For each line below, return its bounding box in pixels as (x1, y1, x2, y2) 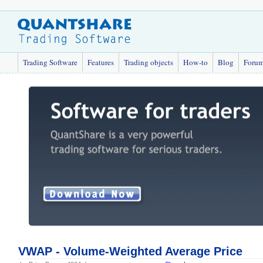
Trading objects (124, 57, 173, 68)
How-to (183, 57, 208, 68)
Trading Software (23, 57, 77, 68)
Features (87, 57, 114, 68)
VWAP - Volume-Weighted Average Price (18, 245, 242, 258)
